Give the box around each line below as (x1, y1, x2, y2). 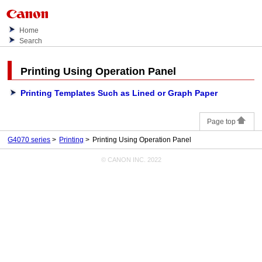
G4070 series (8, 136, 51, 144)
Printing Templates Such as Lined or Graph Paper (20, 88, 218, 98)
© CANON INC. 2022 (101, 156, 161, 164)
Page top (206, 118, 236, 126)
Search (19, 37, 43, 45)
